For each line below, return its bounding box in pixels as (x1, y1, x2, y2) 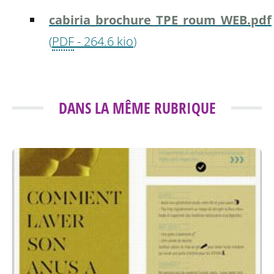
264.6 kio (84, 32, 133, 50)
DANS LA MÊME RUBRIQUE (58, 97, 216, 118)
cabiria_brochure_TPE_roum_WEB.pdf (49, 11, 272, 28)
